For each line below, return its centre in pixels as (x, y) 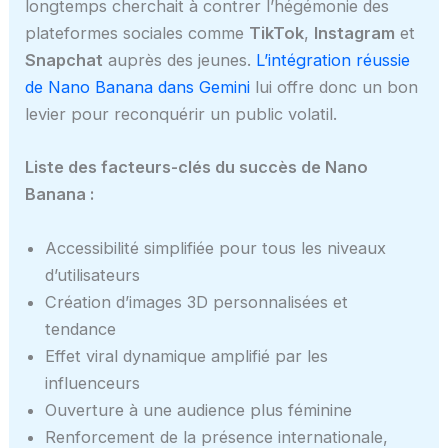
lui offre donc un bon (337, 87)
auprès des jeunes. (177, 60)
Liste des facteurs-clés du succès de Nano (197, 167)
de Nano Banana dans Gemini (140, 87)
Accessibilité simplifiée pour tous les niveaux (216, 247)
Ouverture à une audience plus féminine (199, 409)
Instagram (355, 33)
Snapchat (64, 60)
